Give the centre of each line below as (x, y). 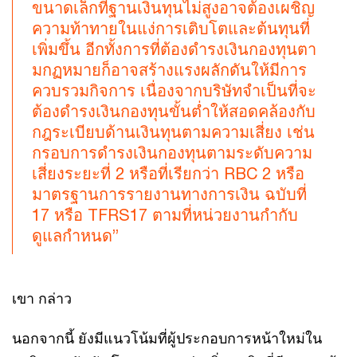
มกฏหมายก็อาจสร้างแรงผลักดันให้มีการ (169, 70)
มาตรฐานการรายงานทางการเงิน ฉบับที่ (169, 194)
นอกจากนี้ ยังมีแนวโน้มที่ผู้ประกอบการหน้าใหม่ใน (167, 338)
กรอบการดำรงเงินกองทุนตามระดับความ (172, 153)
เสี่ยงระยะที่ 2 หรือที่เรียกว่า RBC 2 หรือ (168, 173)
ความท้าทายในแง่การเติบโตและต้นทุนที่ (171, 28)
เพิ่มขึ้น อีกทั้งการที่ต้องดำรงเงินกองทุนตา (174, 49)
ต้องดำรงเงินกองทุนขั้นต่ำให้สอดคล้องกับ (174, 111)
